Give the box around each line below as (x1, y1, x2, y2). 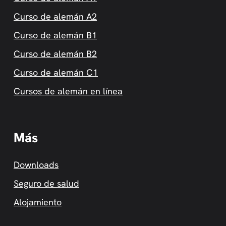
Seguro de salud (14, 177, 79, 189)
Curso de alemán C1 (14, 66, 98, 78)
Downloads (14, 158, 59, 171)
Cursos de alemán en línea (14, 85, 123, 97)
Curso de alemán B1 (14, 29, 97, 41)
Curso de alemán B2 (14, 47, 97, 60)
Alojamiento (14, 196, 62, 208)
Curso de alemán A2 (14, 10, 97, 22)
